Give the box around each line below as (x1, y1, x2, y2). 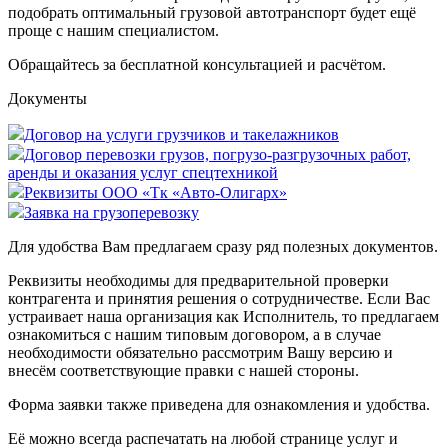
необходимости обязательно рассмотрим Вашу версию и (8, 344, 393, 361)
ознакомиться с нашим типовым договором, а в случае (8, 326, 381, 343)
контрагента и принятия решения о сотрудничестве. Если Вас (8, 290, 430, 307)
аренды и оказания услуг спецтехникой (8, 164, 278, 181)
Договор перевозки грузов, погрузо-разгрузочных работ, (24, 146, 411, 163)
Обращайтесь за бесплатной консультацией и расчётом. (8, 56, 386, 73)
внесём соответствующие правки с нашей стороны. (8, 362, 359, 379)
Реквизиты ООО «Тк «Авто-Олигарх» (24, 184, 287, 201)
